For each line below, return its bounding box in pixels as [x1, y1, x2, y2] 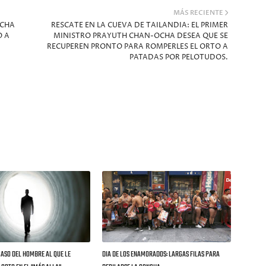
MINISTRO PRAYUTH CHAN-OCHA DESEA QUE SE [53, 31, 228, 42]
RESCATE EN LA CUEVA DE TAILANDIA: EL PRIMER [50, 20, 228, 31]
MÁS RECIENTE [173, 8, 223, 18]
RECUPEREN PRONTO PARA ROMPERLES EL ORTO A [46, 42, 228, 52]
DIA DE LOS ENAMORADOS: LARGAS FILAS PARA [102, 248, 220, 261]
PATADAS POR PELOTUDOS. [129, 52, 228, 63]
